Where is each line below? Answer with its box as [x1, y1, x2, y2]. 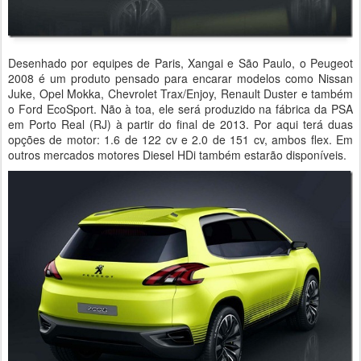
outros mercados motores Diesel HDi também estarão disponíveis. [8, 147, 346, 164]
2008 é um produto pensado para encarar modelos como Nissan [8, 70, 353, 87]
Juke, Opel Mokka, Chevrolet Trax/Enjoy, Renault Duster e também [8, 85, 353, 102]
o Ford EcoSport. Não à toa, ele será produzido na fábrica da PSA [8, 101, 353, 118]
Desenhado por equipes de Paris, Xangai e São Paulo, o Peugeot [8, 55, 353, 72]
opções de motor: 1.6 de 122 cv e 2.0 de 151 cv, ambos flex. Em [8, 131, 353, 148]
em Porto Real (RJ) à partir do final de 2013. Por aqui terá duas [8, 116, 353, 133]
